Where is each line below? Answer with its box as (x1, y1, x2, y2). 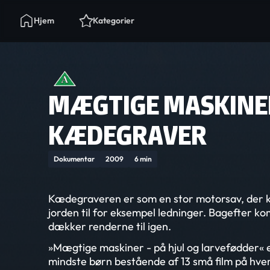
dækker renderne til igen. (48, 219, 171, 233)
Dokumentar (54, 154, 95, 163)
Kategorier (93, 15, 134, 26)
